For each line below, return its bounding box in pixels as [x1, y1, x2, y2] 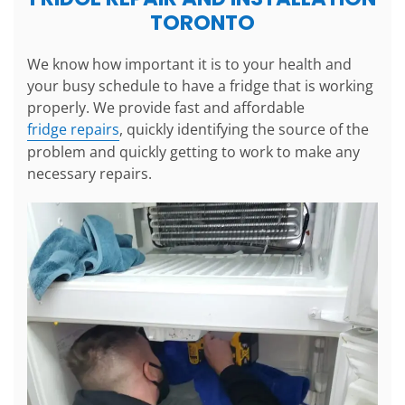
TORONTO [150, 8, 255, 38]
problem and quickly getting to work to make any [27, 142, 360, 163]
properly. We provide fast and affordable [27, 98, 305, 118]
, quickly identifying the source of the [119, 119, 369, 140]
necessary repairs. [27, 164, 152, 184]
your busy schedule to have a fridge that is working [27, 76, 373, 97]
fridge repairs [27, 119, 119, 140]
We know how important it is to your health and [27, 54, 352, 75]
